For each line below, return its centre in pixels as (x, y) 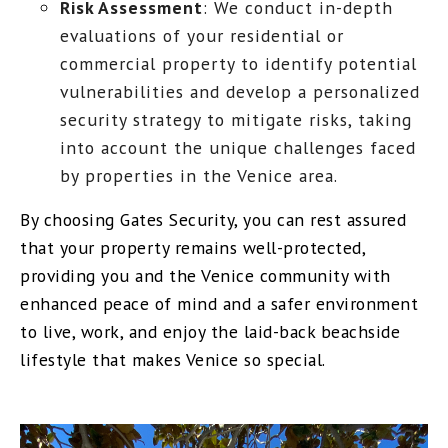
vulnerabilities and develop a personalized (240, 91)
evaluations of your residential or (202, 35)
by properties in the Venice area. (199, 175)
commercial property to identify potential (239, 63)
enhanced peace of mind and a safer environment (219, 303)
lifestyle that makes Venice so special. (173, 359)
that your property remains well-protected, (192, 247)
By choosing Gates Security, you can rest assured (213, 219)
